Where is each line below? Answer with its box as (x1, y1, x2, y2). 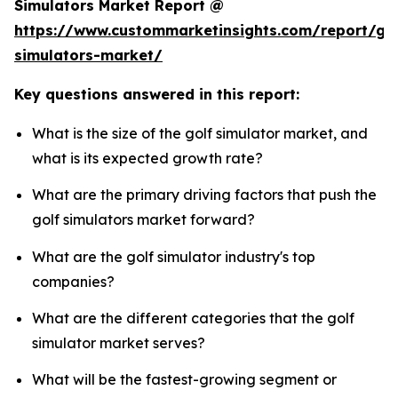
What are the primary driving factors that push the (32, 186, 377, 204)
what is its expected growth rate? (32, 149, 263, 168)
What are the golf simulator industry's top (32, 247, 315, 266)
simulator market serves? (32, 334, 205, 353)
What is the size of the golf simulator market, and (32, 124, 368, 143)
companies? (32, 272, 115, 291)
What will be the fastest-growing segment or (32, 370, 337, 389)
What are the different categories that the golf (32, 309, 354, 328)
